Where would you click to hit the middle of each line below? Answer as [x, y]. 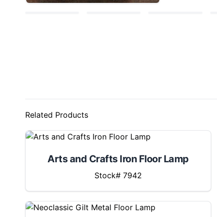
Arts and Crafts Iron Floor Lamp [118, 159]
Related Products [57, 115]
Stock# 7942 [118, 175]
